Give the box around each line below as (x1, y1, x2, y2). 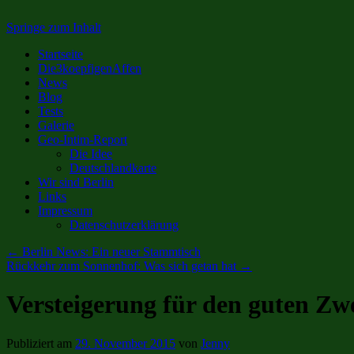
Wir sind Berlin (38, 175, 114, 189)
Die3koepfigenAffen (38, 62, 141, 75)
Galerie (38, 119, 74, 132)
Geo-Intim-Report (38, 133, 127, 146)
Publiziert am (6, 336, 72, 350)
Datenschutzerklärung (70, 218, 179, 232)
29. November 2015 (75, 336, 175, 350)
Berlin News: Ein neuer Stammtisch (19, 245, 201, 258)
